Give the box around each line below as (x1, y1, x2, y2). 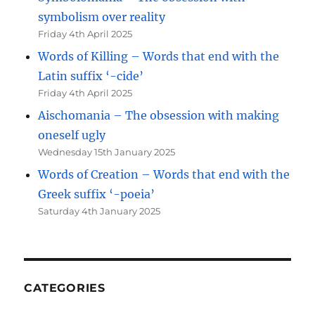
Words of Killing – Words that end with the (38, 49, 280, 63)
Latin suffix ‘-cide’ (38, 68, 144, 83)
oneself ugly (38, 127, 106, 142)
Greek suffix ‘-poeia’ (38, 186, 155, 201)
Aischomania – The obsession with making (38, 108, 280, 122)
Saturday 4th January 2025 (38, 205, 161, 217)
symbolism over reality (38, 9, 166, 24)
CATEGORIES (24, 281, 105, 295)
